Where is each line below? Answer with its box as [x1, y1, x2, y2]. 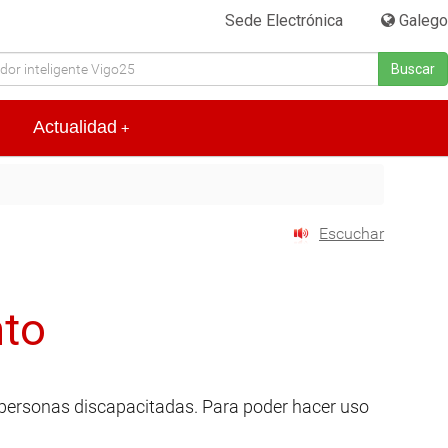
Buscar [391, 61, 435, 77]
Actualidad [33, 117, 117, 138]
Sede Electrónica [225, 11, 344, 30]
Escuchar [319, 224, 384, 244]
